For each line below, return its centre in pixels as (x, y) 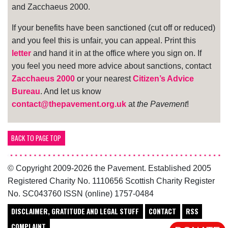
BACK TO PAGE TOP (36, 138)
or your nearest (104, 78)
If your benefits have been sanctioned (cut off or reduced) (113, 27)
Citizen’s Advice (163, 78)
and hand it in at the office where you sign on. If (116, 53)
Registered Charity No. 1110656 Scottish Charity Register (111, 181)
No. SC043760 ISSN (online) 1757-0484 (81, 193)
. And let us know (71, 91)
